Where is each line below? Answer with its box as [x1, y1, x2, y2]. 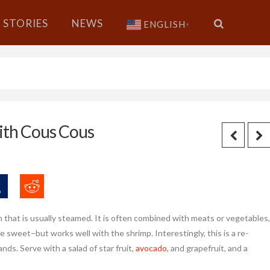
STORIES [2, 17, 48, 30]
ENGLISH [143, 19, 186, 30]
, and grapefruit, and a [166, 243, 248, 253]
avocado [135, 243, 167, 253]
